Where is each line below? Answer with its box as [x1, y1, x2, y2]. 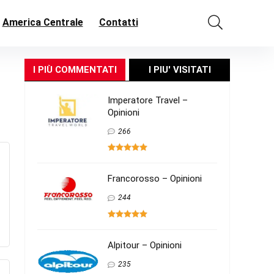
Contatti [98, 16, 138, 28]
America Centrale [2, 16, 83, 28]
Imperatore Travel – [108, 94, 188, 106]
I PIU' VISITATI [148, 64, 211, 75]
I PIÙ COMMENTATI [32, 64, 117, 75]
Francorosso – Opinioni [108, 173, 202, 185]
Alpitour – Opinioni [108, 240, 182, 251]
